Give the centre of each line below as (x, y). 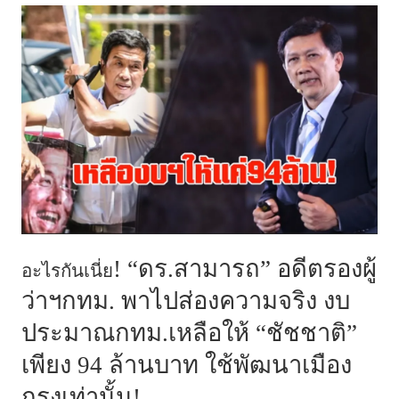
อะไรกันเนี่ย (67, 271)
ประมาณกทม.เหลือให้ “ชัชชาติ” (189, 334)
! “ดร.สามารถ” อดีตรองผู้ (245, 269)
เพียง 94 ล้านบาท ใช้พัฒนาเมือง (187, 366)
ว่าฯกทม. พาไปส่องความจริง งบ (186, 301)
